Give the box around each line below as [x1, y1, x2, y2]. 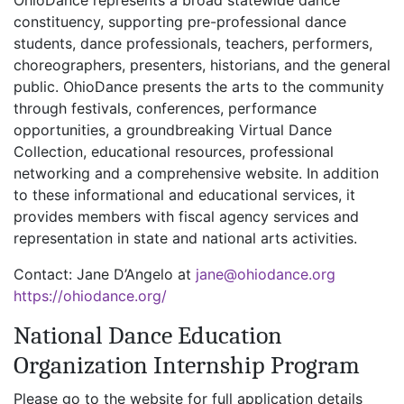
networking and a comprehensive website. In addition [14, 163, 379, 182]
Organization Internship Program [14, 350, 360, 380]
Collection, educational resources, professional [14, 142, 334, 161]
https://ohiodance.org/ [14, 286, 167, 305]
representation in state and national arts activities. [14, 228, 357, 247]
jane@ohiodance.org [196, 264, 335, 283]
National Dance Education [14, 320, 282, 350]
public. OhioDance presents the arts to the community [14, 77, 384, 96]
